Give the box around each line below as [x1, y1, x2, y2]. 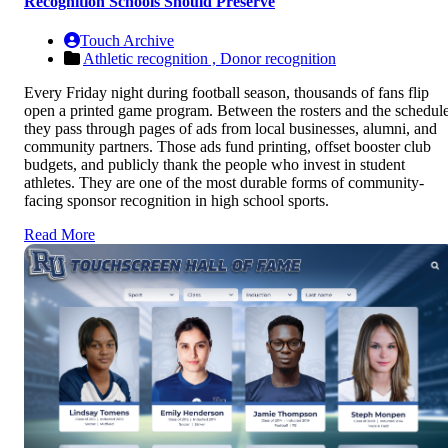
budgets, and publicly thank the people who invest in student [24, 155, 405, 173]
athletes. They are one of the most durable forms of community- [24, 173, 424, 191]
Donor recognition [220, 49, 336, 67]
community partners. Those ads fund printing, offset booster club [24, 137, 431, 155]
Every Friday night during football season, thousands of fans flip [24, 83, 429, 101]
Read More [24, 225, 95, 243]
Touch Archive [80, 31, 174, 49]
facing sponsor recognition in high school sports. [24, 191, 329, 209]
